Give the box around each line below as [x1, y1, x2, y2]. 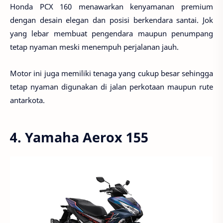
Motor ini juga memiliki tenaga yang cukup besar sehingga [10, 68, 213, 78]
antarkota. [10, 95, 45, 105]
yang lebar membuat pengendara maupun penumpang [10, 28, 213, 39]
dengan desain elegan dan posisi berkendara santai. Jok [10, 15, 213, 25]
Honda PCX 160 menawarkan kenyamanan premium [10, 1, 213, 12]
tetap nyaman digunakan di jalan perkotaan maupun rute [10, 81, 213, 92]
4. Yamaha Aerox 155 [10, 127, 148, 146]
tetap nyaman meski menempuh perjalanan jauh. [10, 42, 179, 52]
